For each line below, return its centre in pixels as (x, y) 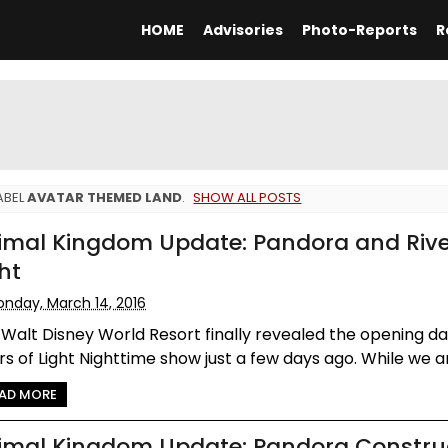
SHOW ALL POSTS (247, 197)
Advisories (242, 30)
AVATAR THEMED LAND (105, 197)
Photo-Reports (359, 30)
